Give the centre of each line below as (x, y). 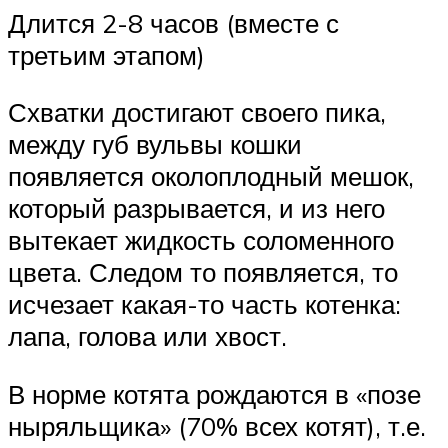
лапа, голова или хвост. (147, 336)
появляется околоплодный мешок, (211, 176)
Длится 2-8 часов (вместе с (173, 22)
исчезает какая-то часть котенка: (204, 304)
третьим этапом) (106, 54)
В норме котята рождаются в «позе (214, 393)
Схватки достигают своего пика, (197, 112)
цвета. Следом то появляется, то (203, 272)
